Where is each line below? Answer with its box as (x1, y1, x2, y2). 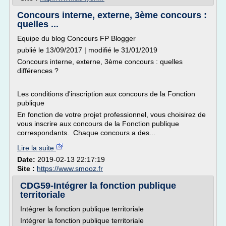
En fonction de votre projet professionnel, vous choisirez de (17, 110, 206, 119)
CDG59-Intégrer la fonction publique (20, 181, 176, 191)
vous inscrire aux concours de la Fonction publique (17, 120, 179, 128)
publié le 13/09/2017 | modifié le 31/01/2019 (17, 46, 157, 54)
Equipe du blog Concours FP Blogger (17, 34, 136, 42)
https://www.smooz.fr (37, 164, 103, 173)
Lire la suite (17, 144, 56, 152)
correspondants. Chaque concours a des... (17, 129, 155, 137)
